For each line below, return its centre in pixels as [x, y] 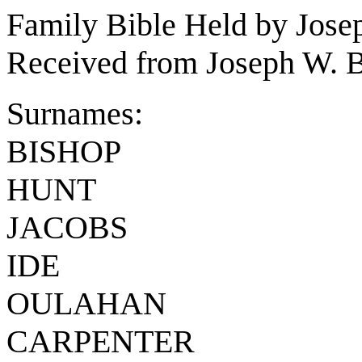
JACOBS [67, 227]
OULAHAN [86, 303]
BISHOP [64, 152]
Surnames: [75, 114]
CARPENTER [101, 341]
